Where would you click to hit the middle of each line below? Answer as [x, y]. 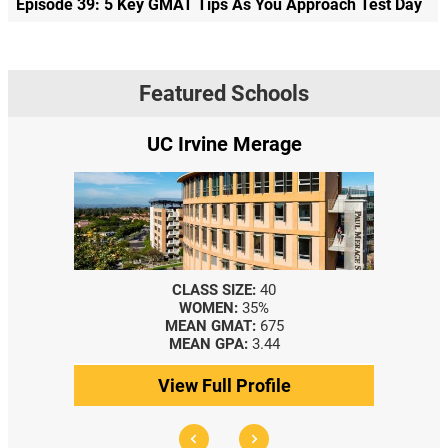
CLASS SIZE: [214, 289]
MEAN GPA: [208, 343]
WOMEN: [208, 307]
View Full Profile [224, 385]
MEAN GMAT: [210, 325]
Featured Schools [224, 93]
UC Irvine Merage [224, 143]
